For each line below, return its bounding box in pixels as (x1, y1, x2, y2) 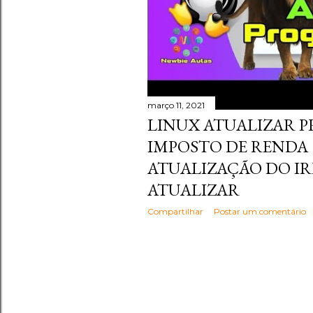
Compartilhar (147, 206, 203, 217)
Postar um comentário (214, 206, 306, 217)
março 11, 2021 (147, 100, 205, 111)
